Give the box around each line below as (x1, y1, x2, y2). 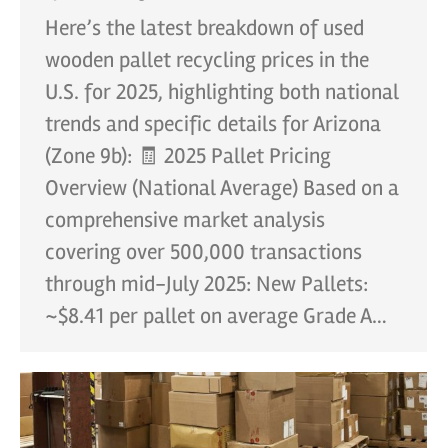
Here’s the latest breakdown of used (45, 14, 364, 41)
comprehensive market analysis (45, 206, 325, 233)
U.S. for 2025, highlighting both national (45, 78, 399, 105)
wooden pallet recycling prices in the (45, 46, 369, 73)
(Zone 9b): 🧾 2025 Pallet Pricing (45, 142, 331, 169)
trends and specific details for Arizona (45, 110, 381, 137)
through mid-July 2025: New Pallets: (45, 270, 368, 297)
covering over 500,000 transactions (45, 238, 362, 265)
